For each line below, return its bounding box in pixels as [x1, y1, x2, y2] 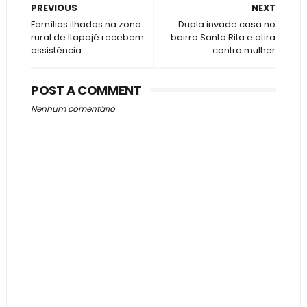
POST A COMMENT [30, 82, 142, 99]
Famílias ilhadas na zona [30, 18, 141, 31]
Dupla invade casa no [178, 18, 276, 31]
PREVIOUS [30, 1, 77, 14]
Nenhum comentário [30, 103, 115, 114]
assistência [30, 44, 82, 57]
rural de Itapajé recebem [30, 31, 144, 44]
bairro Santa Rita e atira [171, 31, 276, 44]
